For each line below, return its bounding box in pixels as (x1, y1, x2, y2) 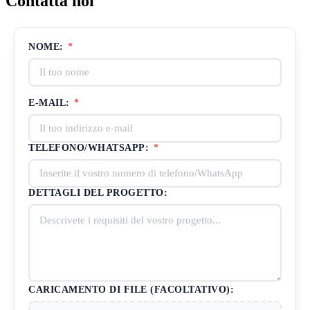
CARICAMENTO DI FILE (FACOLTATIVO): (28, 284, 234, 295)
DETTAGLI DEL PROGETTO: (28, 188, 167, 199)
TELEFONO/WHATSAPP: (28, 143, 152, 154)
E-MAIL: (28, 98, 73, 109)
